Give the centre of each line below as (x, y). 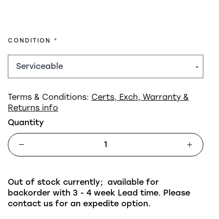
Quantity (26, 122)
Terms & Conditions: (50, 97)
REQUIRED (72, 40)
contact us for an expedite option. (79, 203)
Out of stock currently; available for (83, 182)
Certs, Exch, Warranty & (140, 97)
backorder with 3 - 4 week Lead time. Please (99, 193)
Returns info (33, 108)
